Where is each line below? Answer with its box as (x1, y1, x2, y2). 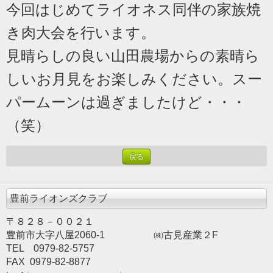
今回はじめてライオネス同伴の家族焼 (6, 1, 261, 18)
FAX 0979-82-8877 (6, 257, 91, 268)
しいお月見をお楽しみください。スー (6, 71, 262, 88)
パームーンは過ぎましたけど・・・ (6, 94, 246, 111)
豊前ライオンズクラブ (10, 193, 107, 204)
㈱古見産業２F (105, 230, 218, 241)
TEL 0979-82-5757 (6, 243, 114, 254)
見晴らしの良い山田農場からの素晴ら (6, 48, 260, 65)
